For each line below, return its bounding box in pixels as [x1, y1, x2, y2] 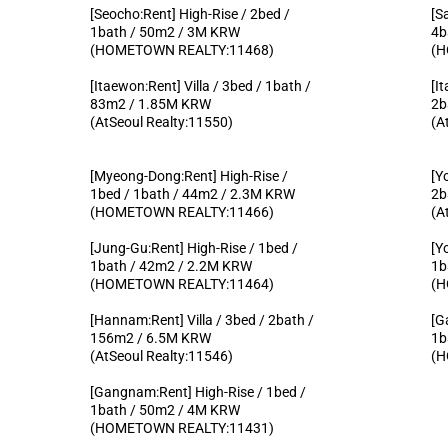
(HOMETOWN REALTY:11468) [90, 41, 275, 58]
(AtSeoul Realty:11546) [90, 347, 234, 364]
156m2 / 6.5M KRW [90, 329, 212, 346]
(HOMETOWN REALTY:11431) [90, 419, 275, 436]
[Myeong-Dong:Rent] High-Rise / [90, 167, 289, 184]
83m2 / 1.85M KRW [90, 95, 212, 112]
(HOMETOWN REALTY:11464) [90, 275, 275, 292]
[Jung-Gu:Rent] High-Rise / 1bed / [90, 239, 299, 256]
